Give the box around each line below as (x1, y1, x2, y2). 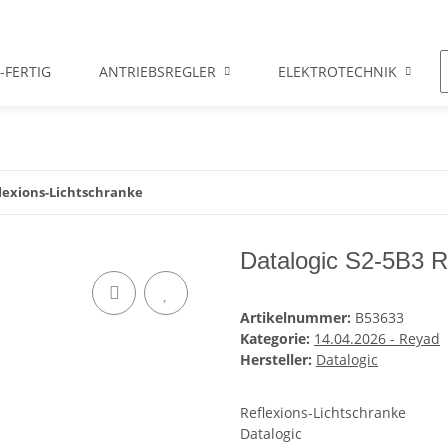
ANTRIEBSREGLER (99, 62, 216, 81)
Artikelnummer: (240, 308, 355, 327)
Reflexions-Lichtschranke (240, 403, 406, 422)
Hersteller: (240, 350, 312, 369)
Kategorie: (240, 329, 314, 348)
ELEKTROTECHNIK (278, 62, 397, 81)
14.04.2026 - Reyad (314, 329, 440, 348)
